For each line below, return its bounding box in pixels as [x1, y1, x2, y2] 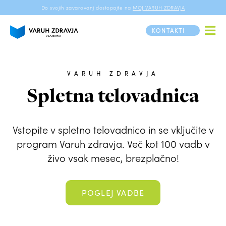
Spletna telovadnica [27, 82, 199, 108]
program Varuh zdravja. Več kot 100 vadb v [16, 137, 210, 150]
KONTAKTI [152, 26, 185, 34]
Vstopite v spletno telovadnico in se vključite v [12, 123, 214, 136]
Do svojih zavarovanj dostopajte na [41, 4, 131, 11]
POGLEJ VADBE [81, 187, 145, 198]
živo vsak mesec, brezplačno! [47, 151, 179, 164]
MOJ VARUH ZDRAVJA [133, 4, 185, 11]
